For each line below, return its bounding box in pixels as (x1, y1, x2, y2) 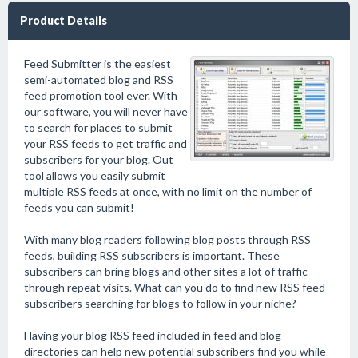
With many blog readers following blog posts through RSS (24, 233, 311, 246)
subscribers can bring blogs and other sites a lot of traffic (24, 265, 308, 278)
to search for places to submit (24, 121, 173, 134)
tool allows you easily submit (24, 169, 165, 182)
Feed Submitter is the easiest (24, 57, 171, 70)
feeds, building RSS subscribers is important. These (24, 249, 280, 262)
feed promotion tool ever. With (24, 89, 177, 102)
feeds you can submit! (24, 201, 134, 214)
